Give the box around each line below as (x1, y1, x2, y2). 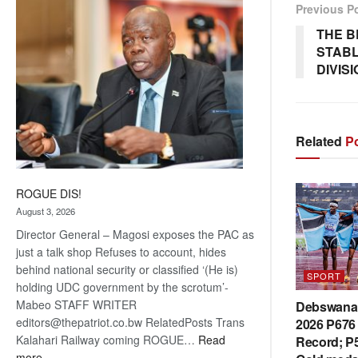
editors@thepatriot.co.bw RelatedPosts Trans (16, 314, 245, 331)
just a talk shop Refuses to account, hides (16, 244, 226, 261)
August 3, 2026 (16, 205, 75, 218)
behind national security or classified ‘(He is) (16, 261, 238, 278)
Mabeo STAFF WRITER (16, 296, 137, 313)
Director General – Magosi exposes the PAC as (16, 226, 254, 243)
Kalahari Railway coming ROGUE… (16, 332, 198, 348)
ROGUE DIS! (16, 185, 82, 202)
